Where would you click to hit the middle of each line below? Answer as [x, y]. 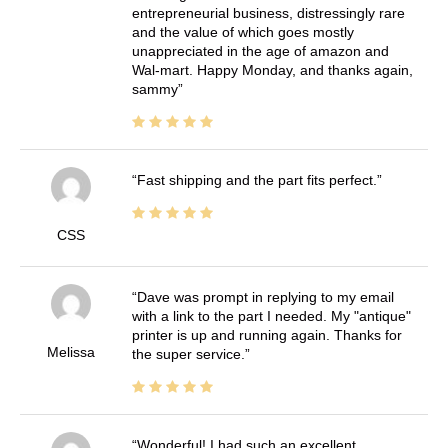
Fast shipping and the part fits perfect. [256, 180]
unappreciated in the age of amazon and [260, 51]
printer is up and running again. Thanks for [266, 335]
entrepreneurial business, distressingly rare [268, 13]
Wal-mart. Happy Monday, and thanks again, [272, 70]
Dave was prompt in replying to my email [265, 297]
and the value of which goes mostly [242, 32]
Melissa [70, 352]
